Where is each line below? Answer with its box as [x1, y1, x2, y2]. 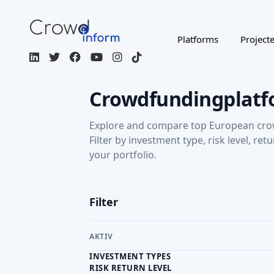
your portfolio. [89, 148, 157, 161]
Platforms [177, 32, 218, 45]
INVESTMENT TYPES [89, 251, 171, 262]
